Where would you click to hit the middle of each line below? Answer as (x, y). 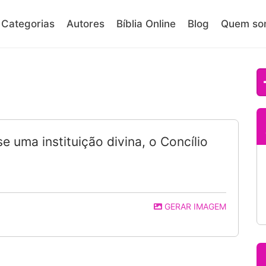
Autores (85, 24)
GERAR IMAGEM (194, 206)
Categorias (28, 24)
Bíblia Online (146, 24)
